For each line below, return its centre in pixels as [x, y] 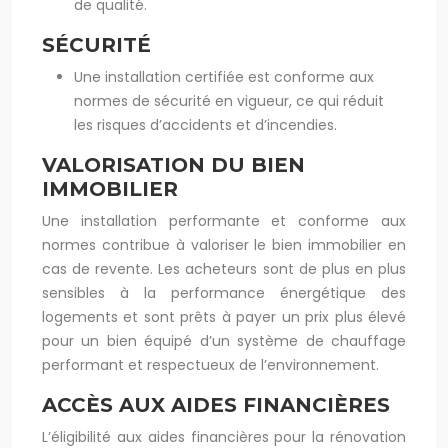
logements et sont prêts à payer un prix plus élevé [224, 317]
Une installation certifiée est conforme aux [224, 77]
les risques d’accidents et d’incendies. [205, 125]
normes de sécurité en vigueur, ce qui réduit [229, 101]
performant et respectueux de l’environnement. [210, 365]
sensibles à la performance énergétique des [224, 293]
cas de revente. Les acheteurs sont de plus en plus [224, 269]
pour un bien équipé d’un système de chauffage [224, 341]
